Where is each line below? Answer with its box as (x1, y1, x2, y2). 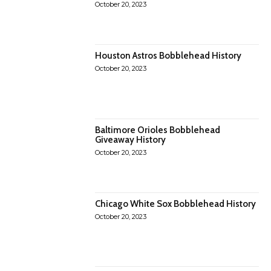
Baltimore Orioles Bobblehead (95, 124, 221, 135)
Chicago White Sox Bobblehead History (95, 198, 256, 209)
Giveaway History (95, 134, 166, 145)
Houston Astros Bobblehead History (95, 50, 242, 62)
